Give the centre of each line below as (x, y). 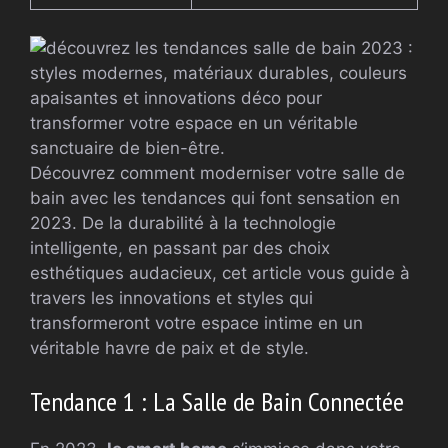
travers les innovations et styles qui (171, 297)
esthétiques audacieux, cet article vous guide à (220, 272)
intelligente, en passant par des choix (180, 247)
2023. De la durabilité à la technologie (183, 222)
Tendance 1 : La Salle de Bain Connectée (217, 402)
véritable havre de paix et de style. (169, 347)
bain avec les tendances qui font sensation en (215, 197)
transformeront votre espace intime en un (196, 322)
